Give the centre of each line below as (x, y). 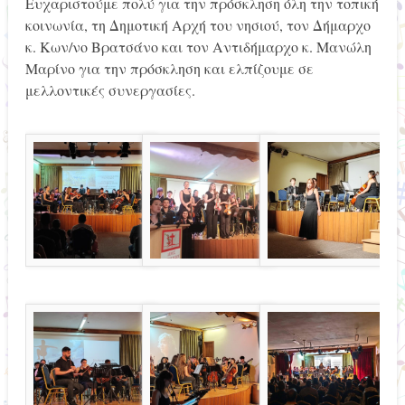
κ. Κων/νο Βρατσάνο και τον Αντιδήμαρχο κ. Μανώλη (198, 46)
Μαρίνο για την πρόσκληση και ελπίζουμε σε (169, 68)
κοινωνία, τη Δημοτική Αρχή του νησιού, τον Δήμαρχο (198, 24)
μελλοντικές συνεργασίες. (110, 89)
